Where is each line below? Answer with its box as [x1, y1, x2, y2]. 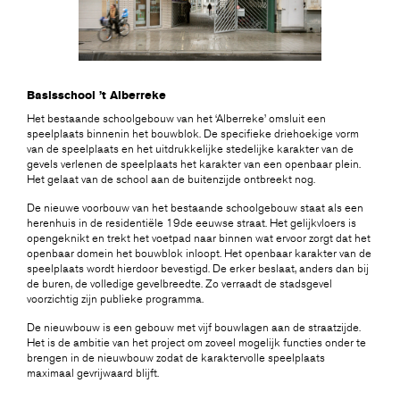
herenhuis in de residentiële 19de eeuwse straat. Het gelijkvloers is [27, 216, 356, 231]
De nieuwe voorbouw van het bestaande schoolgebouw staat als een [27, 201, 363, 216]
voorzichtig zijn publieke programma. [27, 292, 204, 307]
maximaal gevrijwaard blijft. [27, 366, 159, 381]
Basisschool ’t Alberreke [27, 88, 166, 103]
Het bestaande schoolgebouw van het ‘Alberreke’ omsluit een [27, 112, 326, 127]
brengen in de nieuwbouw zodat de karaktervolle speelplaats [27, 351, 325, 366]
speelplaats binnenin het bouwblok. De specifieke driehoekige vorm [27, 127, 359, 142]
